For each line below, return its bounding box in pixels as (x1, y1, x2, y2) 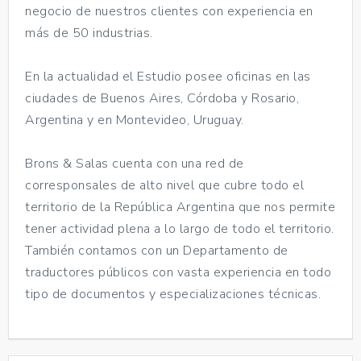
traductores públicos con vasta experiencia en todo (25, 263, 331, 281)
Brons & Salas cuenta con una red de (25, 154, 244, 172)
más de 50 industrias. (25, 23, 153, 42)
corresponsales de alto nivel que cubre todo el (25, 176, 304, 194)
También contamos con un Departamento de (25, 241, 288, 259)
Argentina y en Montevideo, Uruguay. (25, 110, 244, 129)
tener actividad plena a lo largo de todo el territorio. (25, 219, 334, 238)
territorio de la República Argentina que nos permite (25, 197, 335, 216)
